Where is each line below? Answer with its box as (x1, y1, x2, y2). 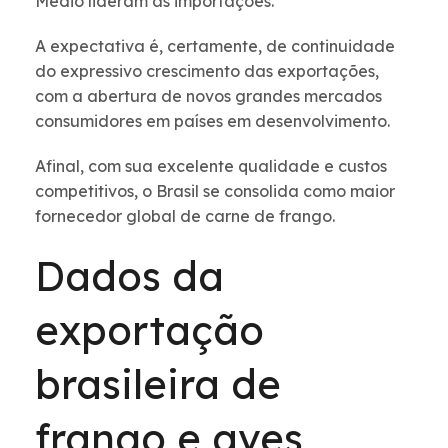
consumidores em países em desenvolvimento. (35, 111, 390, 132)
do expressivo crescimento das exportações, (35, 61, 379, 82)
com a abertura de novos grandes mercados (35, 86, 382, 107)
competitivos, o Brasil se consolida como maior (35, 181, 395, 202)
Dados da (35, 251, 224, 302)
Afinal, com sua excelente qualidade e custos (35, 156, 387, 177)
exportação (35, 305, 264, 356)
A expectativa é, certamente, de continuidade (35, 36, 395, 57)
